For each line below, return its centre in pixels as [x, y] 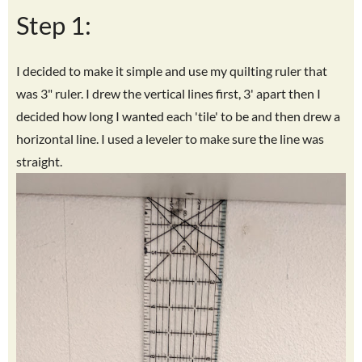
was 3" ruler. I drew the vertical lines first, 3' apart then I [168, 94]
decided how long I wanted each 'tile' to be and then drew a [178, 116]
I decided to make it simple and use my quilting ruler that [172, 71]
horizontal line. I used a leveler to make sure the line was [170, 139]
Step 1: [54, 25]
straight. [40, 162]
